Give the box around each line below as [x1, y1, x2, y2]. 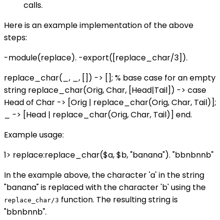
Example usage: [4, 129, 64, 140]
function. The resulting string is [59, 193, 178, 205]
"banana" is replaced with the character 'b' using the [4, 181, 206, 193]
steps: [4, 31, 27, 43]
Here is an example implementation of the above [4, 19, 193, 31]
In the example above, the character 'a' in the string [4, 169, 204, 181]
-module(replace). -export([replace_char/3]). [4, 52, 188, 63]
